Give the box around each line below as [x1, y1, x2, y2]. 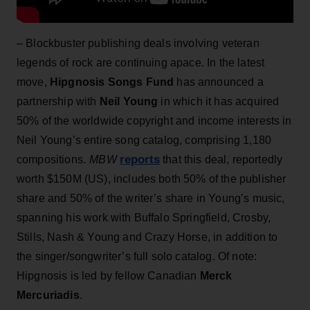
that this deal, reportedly [159, 153, 283, 165]
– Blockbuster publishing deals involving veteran [17, 37, 259, 49]
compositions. [17, 153, 86, 165]
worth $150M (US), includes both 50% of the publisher [17, 172, 286, 185]
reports [119, 152, 160, 166]
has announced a [176, 75, 264, 88]
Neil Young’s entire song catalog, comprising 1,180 [17, 134, 272, 146]
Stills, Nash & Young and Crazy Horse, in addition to [17, 230, 278, 243]
